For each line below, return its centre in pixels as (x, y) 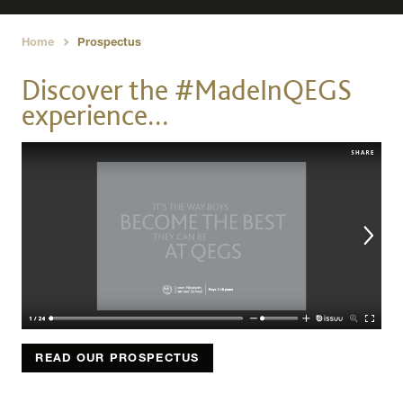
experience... (95, 115)
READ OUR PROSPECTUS (117, 359)
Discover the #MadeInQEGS (187, 90)
